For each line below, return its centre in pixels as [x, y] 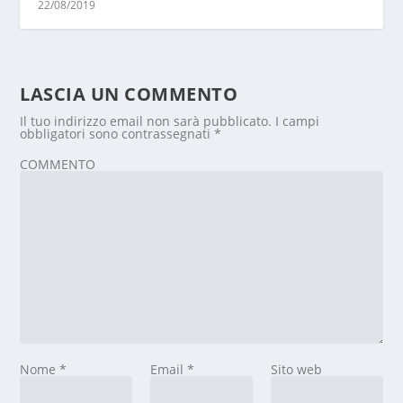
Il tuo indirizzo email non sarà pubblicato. [146, 121]
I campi [298, 121]
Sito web [297, 369]
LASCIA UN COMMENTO [129, 94]
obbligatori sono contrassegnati [117, 133]
